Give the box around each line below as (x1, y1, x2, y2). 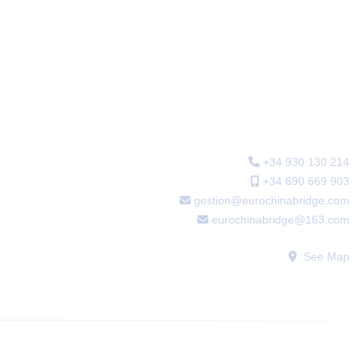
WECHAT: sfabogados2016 (212, 268, 349, 282)
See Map (301, 250, 349, 264)
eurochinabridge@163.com (208, 213, 349, 227)
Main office (274, 117, 349, 134)
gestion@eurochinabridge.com (191, 194, 349, 208)
